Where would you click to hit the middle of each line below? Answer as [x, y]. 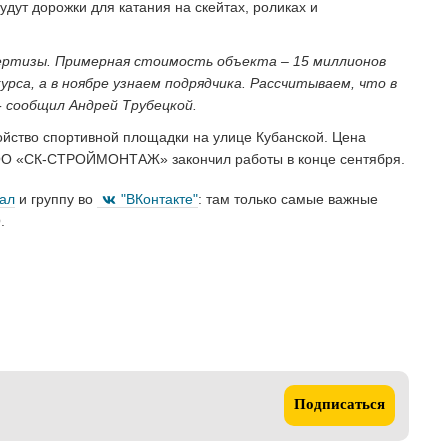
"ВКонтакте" [159, 198]
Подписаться [339, 406]
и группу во [56, 198]
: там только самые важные [288, 198]
